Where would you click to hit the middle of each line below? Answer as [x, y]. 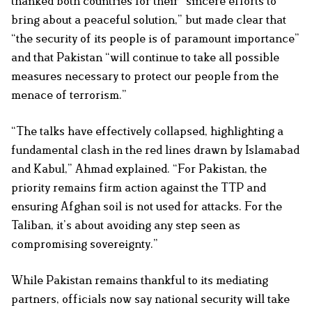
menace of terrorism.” [69, 95]
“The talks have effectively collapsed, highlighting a [147, 131]
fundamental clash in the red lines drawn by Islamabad [155, 150]
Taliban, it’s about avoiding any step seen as [126, 225]
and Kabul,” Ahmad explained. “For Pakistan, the [139, 169]
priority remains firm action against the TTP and [139, 188]
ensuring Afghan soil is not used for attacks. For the [147, 206]
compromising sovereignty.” [85, 244]
